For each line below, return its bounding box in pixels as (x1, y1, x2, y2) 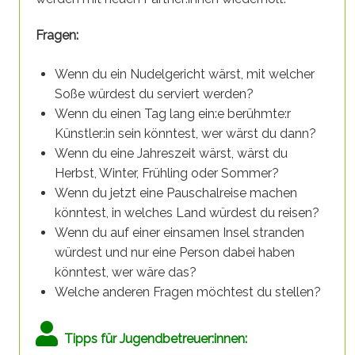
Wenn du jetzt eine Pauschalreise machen (55, 185, 297, 201)
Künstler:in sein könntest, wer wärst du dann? (55, 126, 316, 142)
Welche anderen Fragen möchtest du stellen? (55, 284, 321, 300)
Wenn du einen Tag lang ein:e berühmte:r (55, 106, 291, 122)
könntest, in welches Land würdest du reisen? (55, 205, 319, 221)
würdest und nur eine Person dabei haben (55, 245, 295, 261)
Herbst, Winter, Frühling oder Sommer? (55, 166, 279, 181)
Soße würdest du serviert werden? (55, 86, 254, 102)
